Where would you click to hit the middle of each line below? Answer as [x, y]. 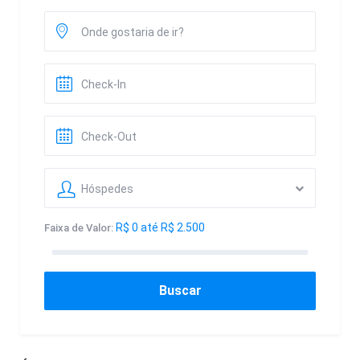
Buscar [180, 290]
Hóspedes [107, 189]
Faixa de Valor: [79, 228]
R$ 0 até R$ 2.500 [160, 227]
